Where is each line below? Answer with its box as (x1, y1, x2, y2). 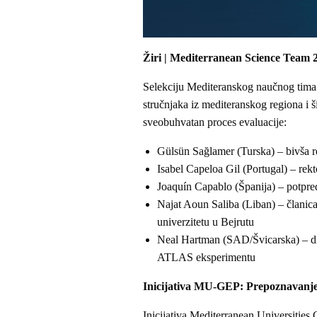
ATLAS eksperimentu (157, 250, 255, 263)
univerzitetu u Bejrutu (157, 215, 254, 228)
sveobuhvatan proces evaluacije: (143, 115, 287, 128)
